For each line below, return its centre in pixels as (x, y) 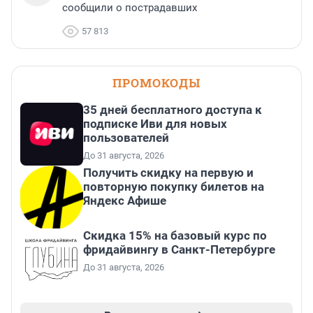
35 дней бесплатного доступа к (173, 110)
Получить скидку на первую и (168, 173)
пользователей (126, 138)
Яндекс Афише (125, 201)
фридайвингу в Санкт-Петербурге (179, 250)
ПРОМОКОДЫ (156, 83)
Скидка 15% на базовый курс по (175, 236)
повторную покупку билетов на (174, 187)
